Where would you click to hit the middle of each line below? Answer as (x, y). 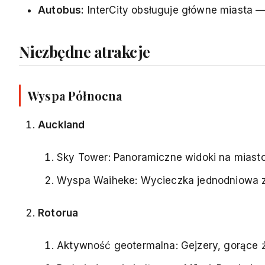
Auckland (62, 125)
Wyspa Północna (75, 95)
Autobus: (61, 10)
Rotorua (58, 213)
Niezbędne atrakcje (85, 51)
